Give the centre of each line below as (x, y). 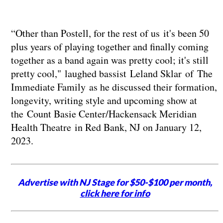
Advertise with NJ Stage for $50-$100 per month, (115, 182)
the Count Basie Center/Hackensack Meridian (104, 114)
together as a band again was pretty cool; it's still (110, 60)
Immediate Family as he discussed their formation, (114, 87)
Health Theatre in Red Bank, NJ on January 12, (106, 127)
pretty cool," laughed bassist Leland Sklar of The (111, 74)
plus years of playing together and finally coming (110, 47)
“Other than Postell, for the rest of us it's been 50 (110, 33)
